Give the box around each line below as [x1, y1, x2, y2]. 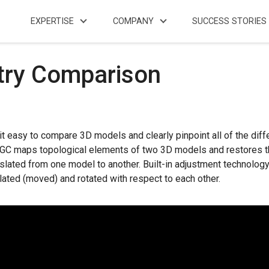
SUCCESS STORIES [192, 16, 267, 26]
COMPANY [112, 16, 154, 26]
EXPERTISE [31, 16, 74, 26]
